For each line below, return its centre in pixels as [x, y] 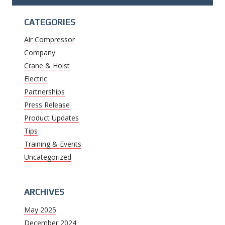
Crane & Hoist [47, 66]
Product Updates [51, 118]
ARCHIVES [44, 192]
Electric [36, 79]
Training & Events [53, 144]
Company [40, 53]
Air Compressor [49, 40]
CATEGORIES [50, 22]
